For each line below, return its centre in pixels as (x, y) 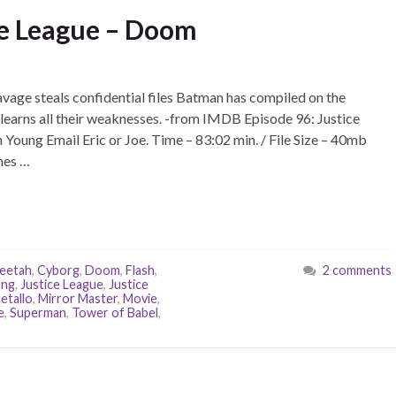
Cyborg (58, 270)
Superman (38, 312)
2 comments (357, 270)
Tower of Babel (115, 312)
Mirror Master (78, 298)
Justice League (62, 284)
